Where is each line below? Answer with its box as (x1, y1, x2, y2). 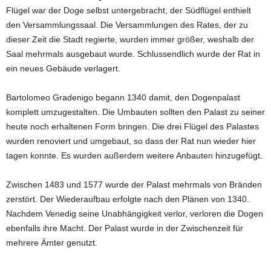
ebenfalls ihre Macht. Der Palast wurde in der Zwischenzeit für (6, 223, 243, 233)
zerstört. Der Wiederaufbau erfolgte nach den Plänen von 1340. (6, 194, 249, 204)
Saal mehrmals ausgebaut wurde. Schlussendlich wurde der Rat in (6, 48, 260, 59)
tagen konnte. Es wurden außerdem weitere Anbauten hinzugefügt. (6, 150, 263, 160)
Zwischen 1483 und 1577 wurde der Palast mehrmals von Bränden (6, 179, 262, 189)
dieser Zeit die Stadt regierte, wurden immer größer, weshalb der (6, 34, 254, 44)
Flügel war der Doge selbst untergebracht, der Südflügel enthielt (6, 5, 251, 15)
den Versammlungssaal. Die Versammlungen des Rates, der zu (6, 19, 248, 30)
